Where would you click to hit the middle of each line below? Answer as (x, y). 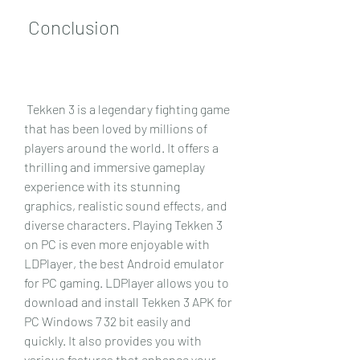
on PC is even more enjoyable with (117, 243)
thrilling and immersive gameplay (115, 166)
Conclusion (74, 27)
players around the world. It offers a (121, 147)
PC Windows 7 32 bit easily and (108, 321)
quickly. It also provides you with (113, 340)
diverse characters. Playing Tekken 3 (123, 224)
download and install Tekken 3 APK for (128, 301)
